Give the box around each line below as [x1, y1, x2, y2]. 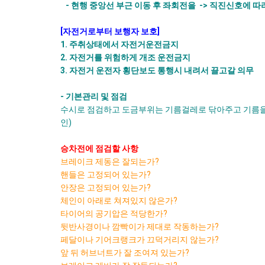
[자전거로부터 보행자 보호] [60, 27, 160, 36]
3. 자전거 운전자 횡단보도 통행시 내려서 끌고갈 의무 [60, 66, 254, 75]
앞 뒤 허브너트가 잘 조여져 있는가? [60, 248, 189, 257]
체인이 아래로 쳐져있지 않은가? [60, 196, 177, 205]
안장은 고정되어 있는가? [60, 183, 151, 192]
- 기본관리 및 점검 [60, 92, 127, 101]
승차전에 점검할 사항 [60, 144, 138, 153]
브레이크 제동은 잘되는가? [60, 157, 159, 166]
